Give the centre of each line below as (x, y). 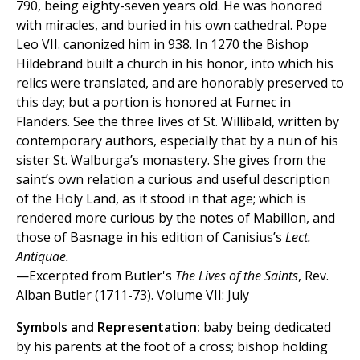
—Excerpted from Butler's (96, 276)
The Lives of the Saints (237, 276)
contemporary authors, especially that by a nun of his (177, 141)
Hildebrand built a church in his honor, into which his (175, 64)
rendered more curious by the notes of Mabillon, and (176, 218)
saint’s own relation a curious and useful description (173, 180)
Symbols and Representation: (108, 327)
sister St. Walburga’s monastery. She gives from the (171, 160)
